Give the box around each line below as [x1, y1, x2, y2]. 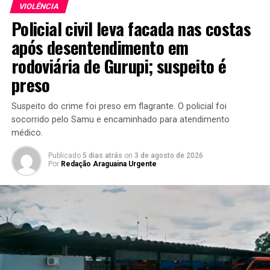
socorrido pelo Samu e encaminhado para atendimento [11, 114, 230, 125]
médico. [11, 127, 43, 138]
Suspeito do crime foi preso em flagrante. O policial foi [11, 101, 227, 111]
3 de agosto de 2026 [134, 151, 203, 160]
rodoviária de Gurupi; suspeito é [11, 52, 227, 78]
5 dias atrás [82, 151, 122, 160]
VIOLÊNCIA [17, 1, 60, 11]
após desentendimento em [11, 34, 189, 60]
